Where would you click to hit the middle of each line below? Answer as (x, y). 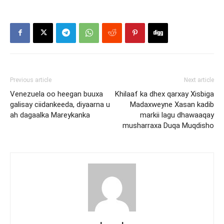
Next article (199, 80)
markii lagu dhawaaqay (177, 115)
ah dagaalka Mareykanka (50, 115)
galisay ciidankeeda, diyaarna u (60, 104)
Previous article (31, 80)
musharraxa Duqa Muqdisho (168, 125)
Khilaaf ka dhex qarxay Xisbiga (164, 94)
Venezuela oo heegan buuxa (56, 94)
